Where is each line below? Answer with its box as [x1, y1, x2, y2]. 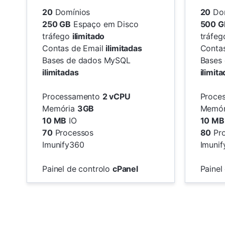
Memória [42, 103, 77, 114]
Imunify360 [42, 139, 84, 150]
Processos [52, 127, 94, 138]
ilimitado [72, 31, 105, 41]
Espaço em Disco [71, 19, 139, 29]
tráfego [42, 31, 72, 41]
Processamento [42, 91, 102, 101]
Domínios [52, 7, 90, 17]
